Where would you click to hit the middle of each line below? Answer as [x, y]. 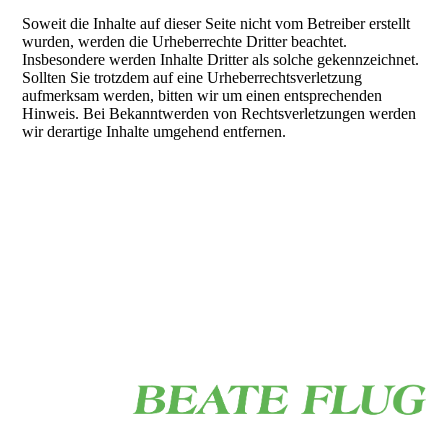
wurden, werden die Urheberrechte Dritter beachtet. [185, 41]
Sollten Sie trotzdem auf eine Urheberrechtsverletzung [192, 77]
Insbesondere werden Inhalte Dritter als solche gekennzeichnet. [221, 59]
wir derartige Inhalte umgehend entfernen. [154, 131]
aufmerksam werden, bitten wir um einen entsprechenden [202, 95]
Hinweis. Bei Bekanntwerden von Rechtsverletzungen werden [219, 113]
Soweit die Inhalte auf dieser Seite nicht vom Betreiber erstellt [216, 23]
